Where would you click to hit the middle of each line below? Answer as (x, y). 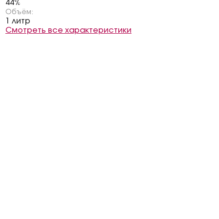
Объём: (19, 12)
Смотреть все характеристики (68, 30)
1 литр (18, 21)
